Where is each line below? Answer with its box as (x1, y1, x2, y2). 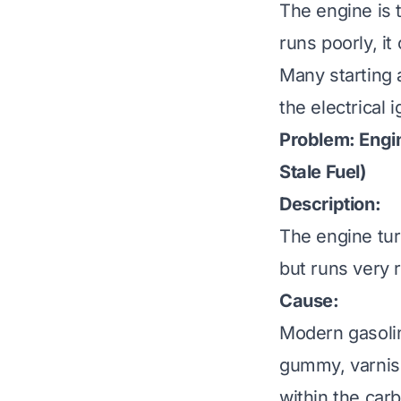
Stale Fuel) (279, 161, 367, 183)
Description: (279, 193, 381, 216)
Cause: (279, 290, 339, 312)
